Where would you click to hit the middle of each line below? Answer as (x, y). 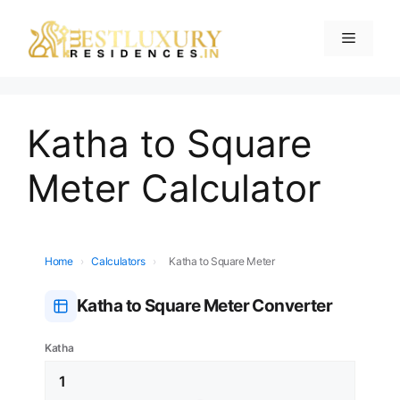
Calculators (118, 261)
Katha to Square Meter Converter (205, 305)
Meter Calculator (174, 187)
